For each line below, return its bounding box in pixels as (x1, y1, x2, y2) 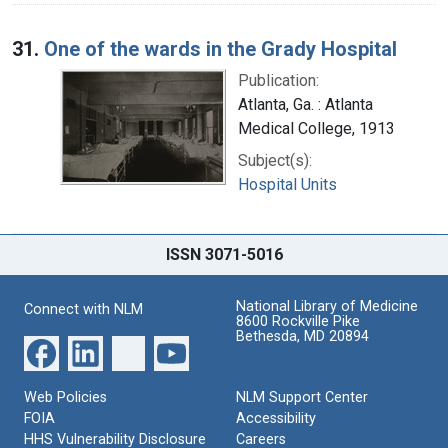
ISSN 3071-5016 (165, 244, 283, 264)
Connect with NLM (24, 300, 143, 318)
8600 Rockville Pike (236, 312, 360, 330)
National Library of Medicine (236, 297, 418, 315)
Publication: (238, 70, 319, 90)
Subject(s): (238, 150, 312, 170)
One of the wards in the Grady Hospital (44, 36, 397, 61)
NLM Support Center (236, 388, 368, 406)
